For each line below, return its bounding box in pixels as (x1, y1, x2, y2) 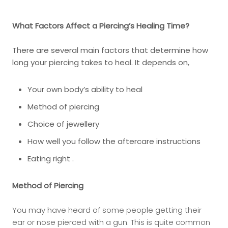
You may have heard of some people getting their (12, 205, 202, 215)
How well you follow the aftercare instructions (27, 136, 201, 147)
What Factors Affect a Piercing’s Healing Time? (12, 20, 189, 31)
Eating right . (27, 153, 74, 164)
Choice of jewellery (27, 119, 101, 129)
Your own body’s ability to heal (27, 84, 142, 95)
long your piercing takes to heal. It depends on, (12, 57, 189, 68)
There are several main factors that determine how (12, 45, 208, 55)
